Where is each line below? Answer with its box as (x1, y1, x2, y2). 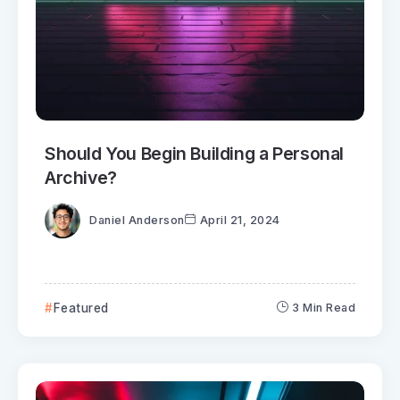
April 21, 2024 (199, 212, 280, 227)
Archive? (45, 167, 117, 189)
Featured (53, 300, 109, 315)
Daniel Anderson (89, 212, 185, 227)
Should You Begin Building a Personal (45, 143, 344, 165)
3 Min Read (292, 300, 355, 314)
